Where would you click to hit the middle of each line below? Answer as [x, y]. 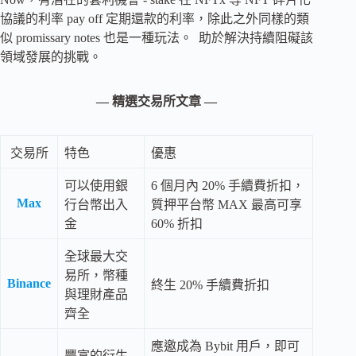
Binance [29, 284]
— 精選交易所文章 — [157, 102]
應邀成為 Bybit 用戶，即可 [225, 346]
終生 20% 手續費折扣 [210, 285]
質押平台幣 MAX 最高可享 [226, 205]
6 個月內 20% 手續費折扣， [228, 186]
